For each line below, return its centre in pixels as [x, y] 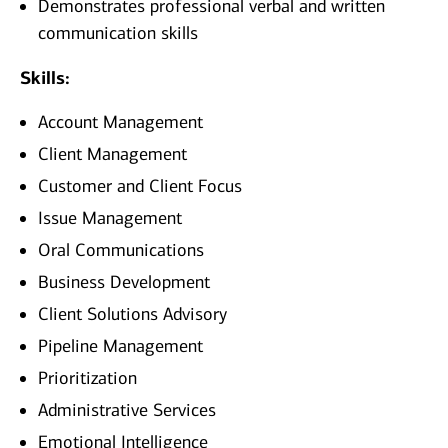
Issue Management [110, 218]
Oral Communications [121, 250]
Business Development [124, 282]
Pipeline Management [120, 346]
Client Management [112, 154]
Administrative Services [127, 410]
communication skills [118, 33]
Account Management [120, 122]
